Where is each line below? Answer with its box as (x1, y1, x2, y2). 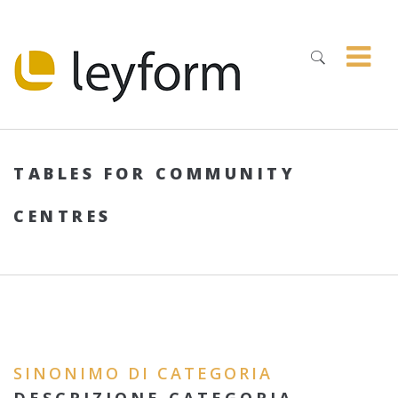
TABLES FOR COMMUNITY (13, 163, 296, 184)
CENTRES (13, 205, 112, 227)
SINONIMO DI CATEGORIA (13, 362, 273, 384)
